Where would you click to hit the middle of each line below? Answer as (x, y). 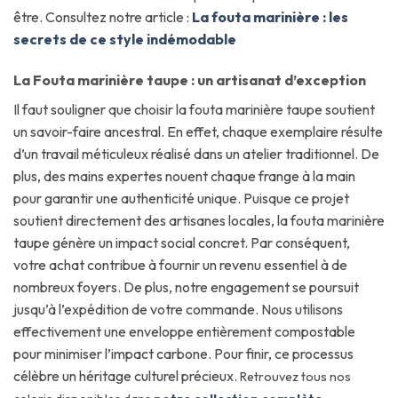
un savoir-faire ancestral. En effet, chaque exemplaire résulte (198, 131)
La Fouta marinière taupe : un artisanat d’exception (190, 80)
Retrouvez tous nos (295, 376)
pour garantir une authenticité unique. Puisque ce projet (181, 198)
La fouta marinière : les (270, 17)
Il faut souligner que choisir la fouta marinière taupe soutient (194, 109)
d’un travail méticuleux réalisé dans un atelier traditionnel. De (196, 153)
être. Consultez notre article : (101, 17)
